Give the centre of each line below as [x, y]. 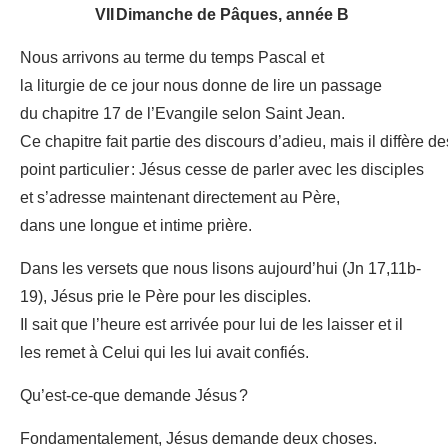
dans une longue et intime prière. [136, 226]
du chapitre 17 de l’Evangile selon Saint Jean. [182, 114]
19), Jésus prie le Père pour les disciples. [165, 297]
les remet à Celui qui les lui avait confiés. [164, 353]
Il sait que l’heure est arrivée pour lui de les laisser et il [211, 325]
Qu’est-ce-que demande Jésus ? [134, 396]
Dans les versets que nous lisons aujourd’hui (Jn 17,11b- [220, 269]
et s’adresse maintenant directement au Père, [180, 198]
